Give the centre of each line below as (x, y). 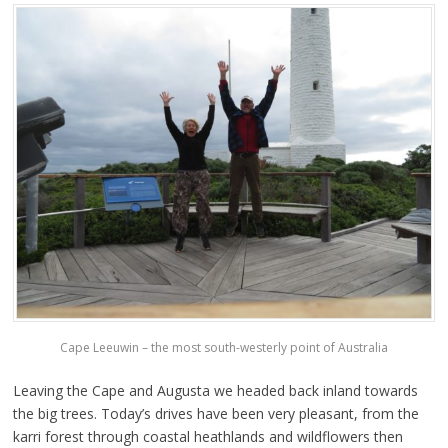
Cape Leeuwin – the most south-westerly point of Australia (224, 348)
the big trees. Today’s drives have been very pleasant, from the (215, 414)
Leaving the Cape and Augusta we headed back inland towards (215, 391)
